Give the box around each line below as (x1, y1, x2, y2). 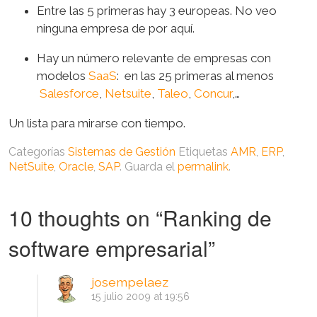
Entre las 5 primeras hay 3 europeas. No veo (36, 3, 277, 18)
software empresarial (8, 232, 208, 263)
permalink (177, 159, 229, 173)
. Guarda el (119, 159, 178, 173)
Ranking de (162, 202, 272, 233)
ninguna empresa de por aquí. (36, 21, 195, 35)
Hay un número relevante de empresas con (36, 50, 271, 65)
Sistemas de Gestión (67, 144, 175, 158)
